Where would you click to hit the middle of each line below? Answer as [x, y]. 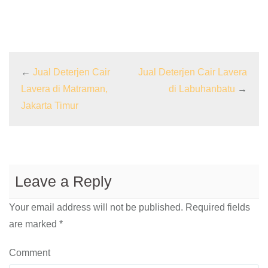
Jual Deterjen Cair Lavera [193, 72]
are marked [34, 224]
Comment [30, 253]
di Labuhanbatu [202, 89]
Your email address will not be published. [96, 207]
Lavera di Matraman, [64, 89]
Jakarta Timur [50, 106]
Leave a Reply [63, 181]
